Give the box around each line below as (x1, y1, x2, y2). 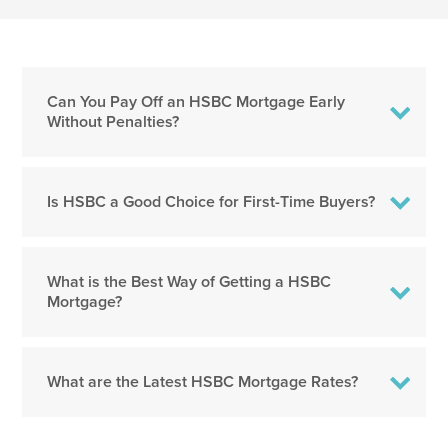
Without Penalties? (47, 109, 180, 133)
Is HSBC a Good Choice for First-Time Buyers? (47, 189, 376, 213)
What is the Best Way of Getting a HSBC (47, 269, 332, 293)
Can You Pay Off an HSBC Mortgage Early (47, 89, 346, 113)
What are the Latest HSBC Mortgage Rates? (47, 369, 359, 393)
